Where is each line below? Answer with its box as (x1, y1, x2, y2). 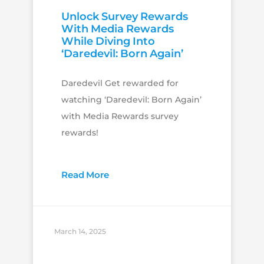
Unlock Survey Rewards (61, 10, 188, 24)
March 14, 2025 (54, 227, 106, 236)
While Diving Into (61, 35, 155, 48)
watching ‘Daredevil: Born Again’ (61, 94, 202, 105)
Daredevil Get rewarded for (61, 78, 179, 89)
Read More (61, 169, 109, 181)
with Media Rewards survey (61, 111, 179, 122)
